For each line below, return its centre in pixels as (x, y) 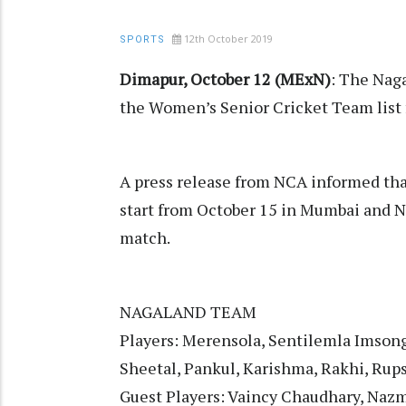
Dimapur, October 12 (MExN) (225, 79)
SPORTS (142, 40)
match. (146, 238)
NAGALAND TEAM (190, 312)
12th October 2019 (228, 39)
